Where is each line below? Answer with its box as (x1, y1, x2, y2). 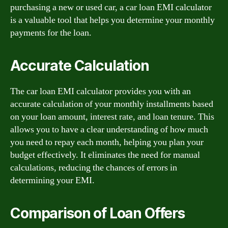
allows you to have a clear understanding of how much (10, 123, 208, 135)
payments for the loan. (10, 26, 92, 39)
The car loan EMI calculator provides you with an (10, 85, 191, 97)
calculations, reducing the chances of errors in (10, 161, 177, 174)
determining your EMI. (10, 174, 95, 186)
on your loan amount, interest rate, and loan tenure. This (10, 110, 214, 123)
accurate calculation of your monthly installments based (10, 98, 213, 110)
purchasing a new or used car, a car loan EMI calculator (10, 1, 212, 13)
